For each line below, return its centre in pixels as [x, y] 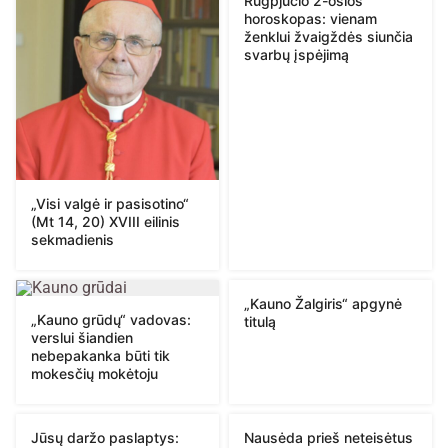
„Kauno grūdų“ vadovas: [111, 319]
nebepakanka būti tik [100, 355]
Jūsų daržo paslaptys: [105, 437]
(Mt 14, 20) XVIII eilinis [105, 221]
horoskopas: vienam [310, 18]
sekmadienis [72, 239]
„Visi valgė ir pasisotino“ [110, 203]
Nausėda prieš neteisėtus [328, 437]
